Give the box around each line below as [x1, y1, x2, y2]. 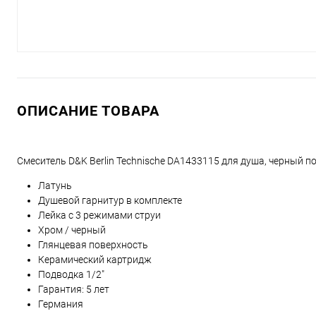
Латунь [38, 180, 72, 191]
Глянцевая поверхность [38, 239, 148, 250]
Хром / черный [38, 224, 106, 236]
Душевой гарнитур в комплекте [38, 195, 182, 206]
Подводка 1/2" [38, 269, 104, 280]
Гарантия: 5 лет [38, 284, 109, 295]
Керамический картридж [38, 254, 152, 265]
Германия [38, 298, 83, 310]
